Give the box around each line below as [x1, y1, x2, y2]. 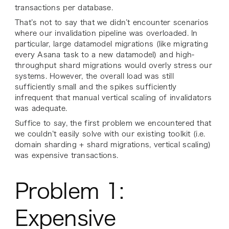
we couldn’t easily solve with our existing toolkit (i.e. [14, 130, 205, 138]
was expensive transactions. [14, 152, 121, 159]
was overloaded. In [129, 30, 198, 37]
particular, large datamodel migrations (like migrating [14, 40, 208, 48]
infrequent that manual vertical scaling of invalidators [14, 94, 212, 102]
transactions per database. [14, 4, 113, 12]
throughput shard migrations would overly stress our [14, 62, 212, 70]
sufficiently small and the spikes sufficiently [14, 83, 177, 91]
